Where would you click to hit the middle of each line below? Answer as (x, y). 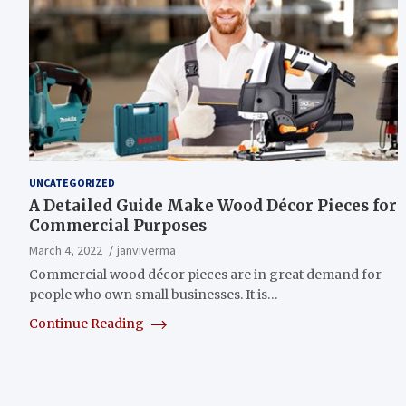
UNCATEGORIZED (72, 182)
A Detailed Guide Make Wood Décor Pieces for (213, 205)
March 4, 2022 (66, 250)
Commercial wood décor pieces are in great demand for (205, 274)
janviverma (146, 250)
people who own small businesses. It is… (154, 294)
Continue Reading (88, 323)
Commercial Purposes (118, 225)
